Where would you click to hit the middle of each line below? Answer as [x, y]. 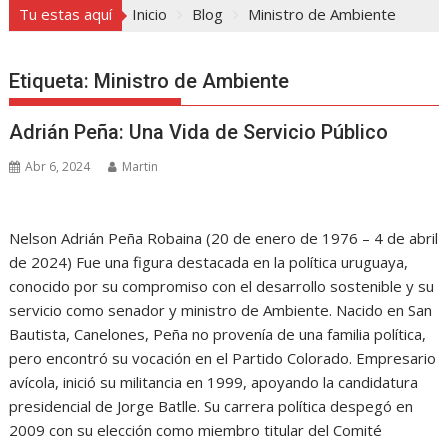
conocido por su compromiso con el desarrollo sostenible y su [222, 285]
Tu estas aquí [66, 13]
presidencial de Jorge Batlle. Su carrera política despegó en [211, 405]
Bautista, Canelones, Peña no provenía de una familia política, [218, 333]
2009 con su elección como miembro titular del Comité [196, 429]
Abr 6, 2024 [58, 166]
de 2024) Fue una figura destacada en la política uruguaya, [209, 261]
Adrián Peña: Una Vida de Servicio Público [199, 131]
